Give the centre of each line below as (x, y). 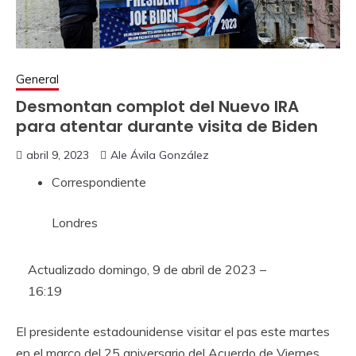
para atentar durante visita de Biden (167, 126)
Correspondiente (99, 182)
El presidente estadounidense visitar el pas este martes (173, 331)
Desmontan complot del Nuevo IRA (157, 106)
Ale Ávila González (160, 155)
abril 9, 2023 (58, 155)
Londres (75, 222)
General (37, 79)
